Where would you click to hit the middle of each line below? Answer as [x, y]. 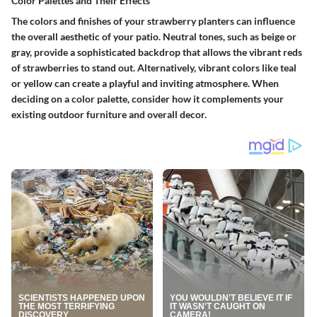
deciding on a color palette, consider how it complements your [148, 98]
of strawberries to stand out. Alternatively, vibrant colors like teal [154, 67]
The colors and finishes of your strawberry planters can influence [153, 21]
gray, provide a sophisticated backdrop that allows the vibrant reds [157, 52]
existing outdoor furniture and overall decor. [109, 114]
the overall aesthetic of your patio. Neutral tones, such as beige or [154, 36]
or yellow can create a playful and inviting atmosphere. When [145, 83]
